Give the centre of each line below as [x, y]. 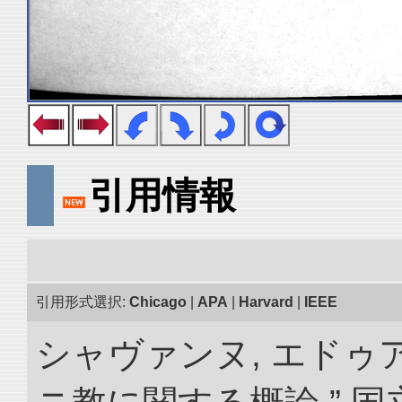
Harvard [266, 302]
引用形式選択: [83, 302]
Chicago [158, 302]
